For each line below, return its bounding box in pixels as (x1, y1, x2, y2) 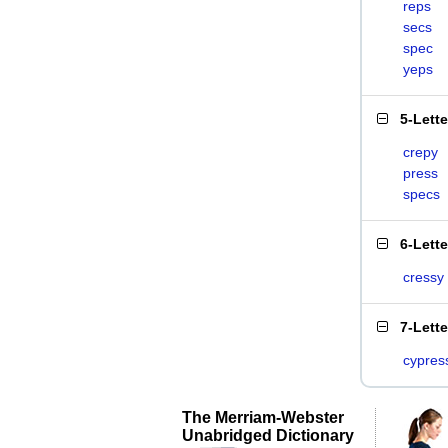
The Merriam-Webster (182, 408, 344, 426)
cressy (403, 269, 444, 285)
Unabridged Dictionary (182, 426, 354, 444)
